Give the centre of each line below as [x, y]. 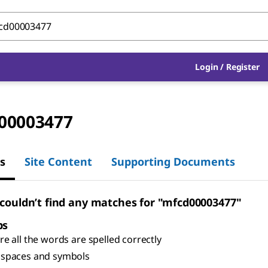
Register [243, 67]
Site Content [58, 161]
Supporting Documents [173, 161]
